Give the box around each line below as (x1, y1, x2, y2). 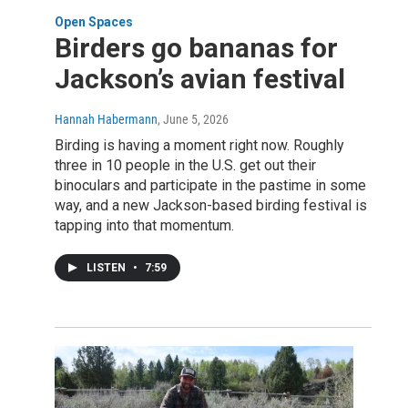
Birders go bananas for (55, 32, 338, 64)
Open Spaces (55, 15, 133, 29)
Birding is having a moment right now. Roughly (55, 137, 344, 154)
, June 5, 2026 (158, 112, 229, 127)
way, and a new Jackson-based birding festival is (55, 197, 367, 214)
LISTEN (87, 261, 128, 274)
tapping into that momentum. (55, 217, 234, 234)
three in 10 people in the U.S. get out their (55, 157, 316, 174)
